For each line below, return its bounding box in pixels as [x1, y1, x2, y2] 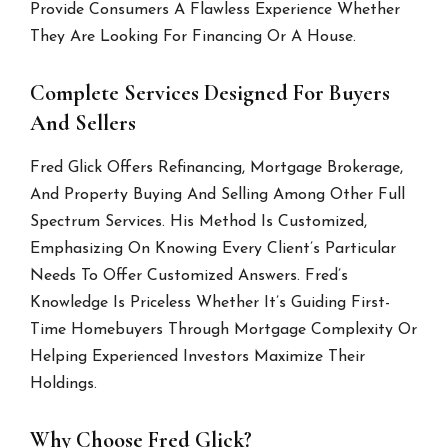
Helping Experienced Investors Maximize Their [30, 349, 366, 366]
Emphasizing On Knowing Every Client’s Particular [30, 241, 397, 258]
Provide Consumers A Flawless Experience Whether [30, 2, 401, 19]
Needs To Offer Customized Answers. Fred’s [30, 268, 349, 285]
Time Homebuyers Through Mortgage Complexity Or [30, 322, 418, 339]
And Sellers [30, 110, 137, 137]
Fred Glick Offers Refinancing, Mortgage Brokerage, [30, 160, 404, 177]
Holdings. [30, 376, 98, 393]
